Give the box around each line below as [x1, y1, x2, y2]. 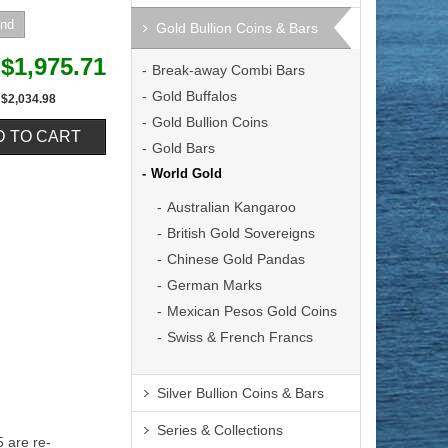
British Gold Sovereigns [167, 225, 315, 241]
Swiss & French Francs [167, 329, 313, 345]
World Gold [151, 166, 222, 181]
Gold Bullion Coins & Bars [156, 20, 318, 36]
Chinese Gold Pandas [167, 251, 305, 267]
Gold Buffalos [152, 88, 237, 104]
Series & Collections [157, 422, 283, 438]
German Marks [167, 277, 262, 293]
